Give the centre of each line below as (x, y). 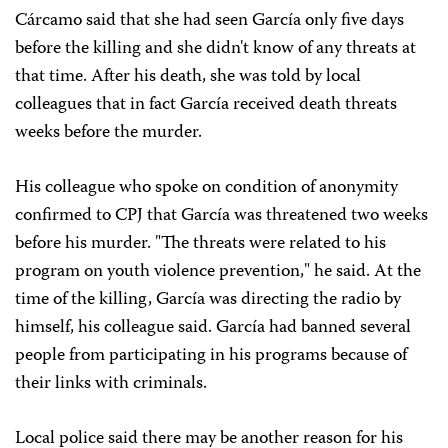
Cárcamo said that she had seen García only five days (209, 21)
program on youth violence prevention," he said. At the (218, 272)
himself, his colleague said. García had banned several (213, 328)
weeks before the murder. (108, 133)
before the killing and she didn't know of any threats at (215, 49)
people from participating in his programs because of (211, 356)
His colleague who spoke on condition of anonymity (206, 188)
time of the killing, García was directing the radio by (208, 300)
